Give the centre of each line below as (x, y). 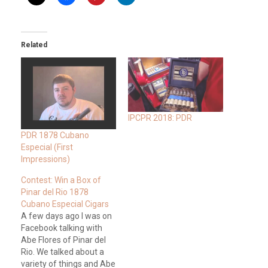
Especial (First (47, 147)
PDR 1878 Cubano (55, 135)
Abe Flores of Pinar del (63, 240)
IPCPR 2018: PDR (160, 118)
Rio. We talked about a (63, 252)
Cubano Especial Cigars (65, 204)
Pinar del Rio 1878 (55, 192)
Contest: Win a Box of (61, 180)
